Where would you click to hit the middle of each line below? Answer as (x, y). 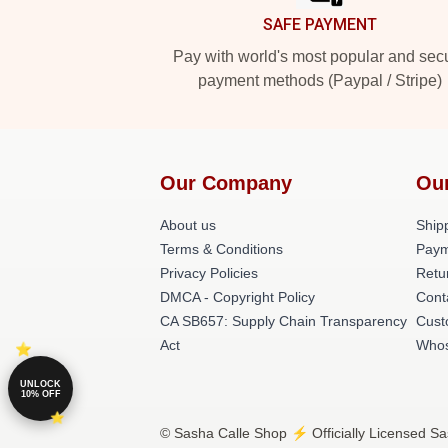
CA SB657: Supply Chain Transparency (283, 321)
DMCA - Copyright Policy (237, 297)
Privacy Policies (209, 273)
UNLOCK (40, 383)
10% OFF (40, 393)
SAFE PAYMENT (320, 24)
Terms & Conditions (221, 249)
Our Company (226, 183)
